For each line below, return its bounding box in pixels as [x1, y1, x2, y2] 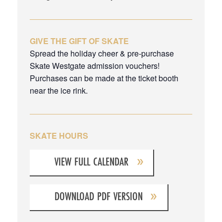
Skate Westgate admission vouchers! [30, 59, 160, 71]
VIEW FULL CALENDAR [55, 155, 128, 168]
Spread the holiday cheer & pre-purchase [30, 47, 174, 59]
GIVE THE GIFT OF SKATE [30, 35, 129, 47]
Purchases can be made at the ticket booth [30, 72, 178, 84]
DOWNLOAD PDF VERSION [55, 190, 143, 203]
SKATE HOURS [30, 129, 88, 141]
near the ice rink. [30, 84, 88, 96]
